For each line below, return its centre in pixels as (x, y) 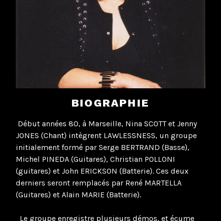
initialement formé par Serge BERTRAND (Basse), (103, 147)
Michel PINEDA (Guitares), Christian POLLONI (95, 159)
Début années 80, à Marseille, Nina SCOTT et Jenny (106, 123)
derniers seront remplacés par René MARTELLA (99, 183)
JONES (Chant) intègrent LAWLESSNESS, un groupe (106, 135)
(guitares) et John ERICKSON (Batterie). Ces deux (102, 171)
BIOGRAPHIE (110, 103)
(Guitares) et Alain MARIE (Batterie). (78, 194)
